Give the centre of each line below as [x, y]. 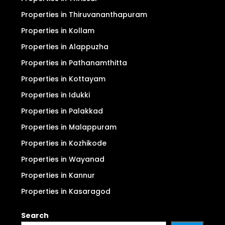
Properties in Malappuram [69, 127]
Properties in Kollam [58, 31]
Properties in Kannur [58, 175]
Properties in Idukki [55, 95]
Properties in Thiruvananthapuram [84, 15]
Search [35, 215]
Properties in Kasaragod [66, 191]
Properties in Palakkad [62, 111]
